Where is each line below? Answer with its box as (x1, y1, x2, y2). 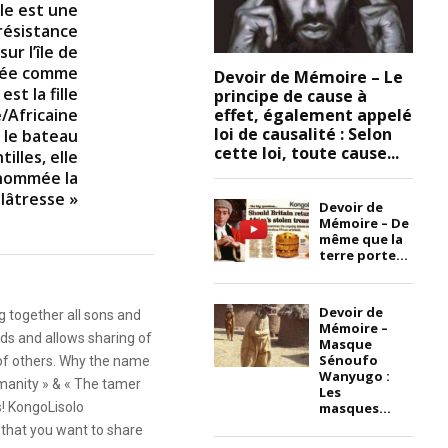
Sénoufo (319, 350, 379, 369)
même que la (319, 229, 404, 248)
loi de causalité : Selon (214, 122, 393, 145)
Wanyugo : (319, 366, 391, 385)
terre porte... (319, 245, 409, 264)
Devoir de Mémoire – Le (214, 65, 404, 88)
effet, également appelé (214, 103, 413, 126)
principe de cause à (214, 84, 368, 107)
